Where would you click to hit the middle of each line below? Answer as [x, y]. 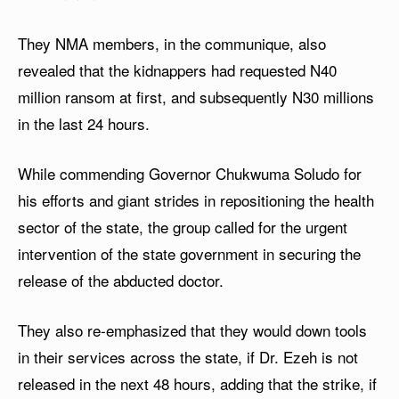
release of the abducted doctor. [121, 280]
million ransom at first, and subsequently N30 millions [196, 96]
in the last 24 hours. [84, 123]
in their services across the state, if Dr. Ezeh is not [188, 356]
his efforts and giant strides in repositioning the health [196, 199]
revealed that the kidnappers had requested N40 [177, 69]
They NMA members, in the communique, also [172, 43]
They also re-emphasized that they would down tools [192, 330]
